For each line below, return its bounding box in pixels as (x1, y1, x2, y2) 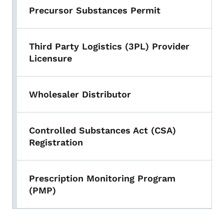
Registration (29, 137, 83, 148)
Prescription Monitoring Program (29, 173, 175, 184)
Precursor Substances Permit (29, 5, 160, 16)
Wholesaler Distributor (29, 89, 131, 100)
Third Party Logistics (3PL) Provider (29, 41, 189, 52)
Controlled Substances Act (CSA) (29, 125, 176, 136)
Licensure (29, 53, 72, 64)
